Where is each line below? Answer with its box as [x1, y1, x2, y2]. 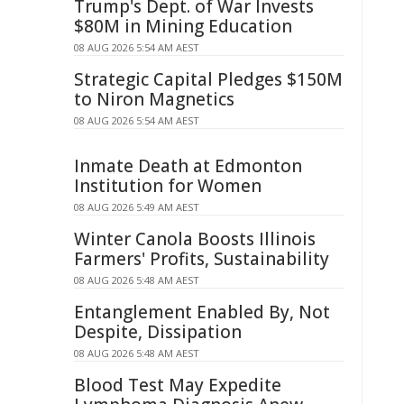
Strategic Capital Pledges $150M [74, 68, 343, 91]
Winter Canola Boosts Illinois [74, 227, 316, 251]
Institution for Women [74, 174, 262, 197]
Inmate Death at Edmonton [74, 154, 302, 178]
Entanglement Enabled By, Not [74, 300, 330, 324]
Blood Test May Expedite [74, 373, 281, 397]
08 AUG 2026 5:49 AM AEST [74, 200, 199, 214]
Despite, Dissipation [74, 320, 242, 344]
